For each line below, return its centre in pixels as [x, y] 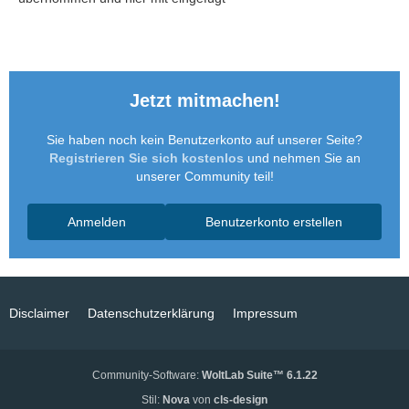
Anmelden [96, 222]
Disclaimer [39, 313]
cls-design [241, 400]
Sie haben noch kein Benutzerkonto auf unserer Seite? [204, 140]
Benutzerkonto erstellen [273, 222]
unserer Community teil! [204, 176]
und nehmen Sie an [302, 158]
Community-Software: [147, 375]
